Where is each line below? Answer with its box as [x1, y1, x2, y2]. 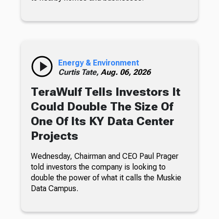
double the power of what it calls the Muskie [30, 173, 181, 182]
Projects [30, 129, 78, 143]
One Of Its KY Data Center [30, 114, 174, 128]
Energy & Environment [58, 58, 139, 67]
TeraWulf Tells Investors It [30, 85, 180, 99]
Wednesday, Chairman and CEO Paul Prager [30, 151, 178, 161]
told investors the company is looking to [30, 162, 166, 172]
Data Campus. [30, 183, 78, 193]
